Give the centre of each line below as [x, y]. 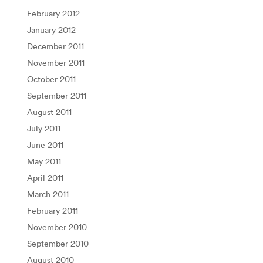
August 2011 [49, 112]
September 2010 [58, 244]
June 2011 [45, 145]
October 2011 [51, 79]
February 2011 [53, 211]
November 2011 [56, 63]
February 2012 [53, 14]
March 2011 [48, 194]
